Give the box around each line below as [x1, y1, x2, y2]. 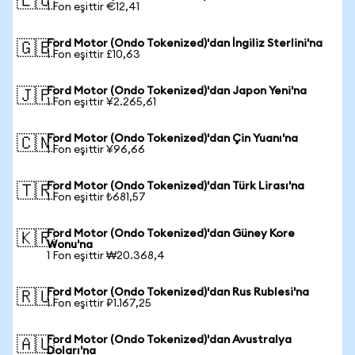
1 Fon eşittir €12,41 [47, 2, 139, 13]
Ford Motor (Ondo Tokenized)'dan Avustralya [47, 334, 292, 345]
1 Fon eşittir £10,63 [47, 49, 140, 60]
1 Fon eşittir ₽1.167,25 [47, 298, 151, 309]
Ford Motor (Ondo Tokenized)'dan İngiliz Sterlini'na [47, 38, 323, 49]
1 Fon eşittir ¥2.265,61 [47, 97, 156, 108]
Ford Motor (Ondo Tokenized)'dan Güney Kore [47, 228, 295, 239]
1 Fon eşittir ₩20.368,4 [47, 250, 165, 261]
